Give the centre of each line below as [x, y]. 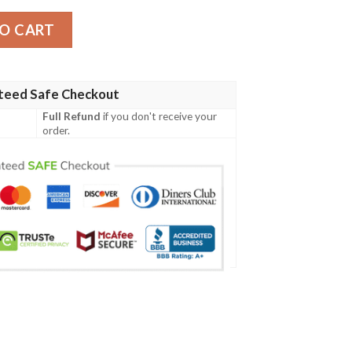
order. [57, 131]
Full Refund [72, 117]
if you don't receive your [159, 117]
